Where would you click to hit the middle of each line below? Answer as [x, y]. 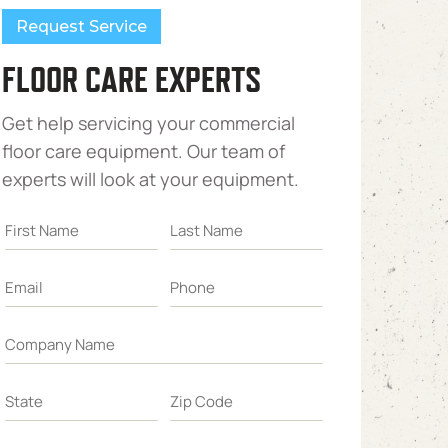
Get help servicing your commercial [149, 123]
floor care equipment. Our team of [144, 151]
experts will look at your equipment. [151, 179]
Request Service [82, 26]
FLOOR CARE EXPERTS [132, 80]
